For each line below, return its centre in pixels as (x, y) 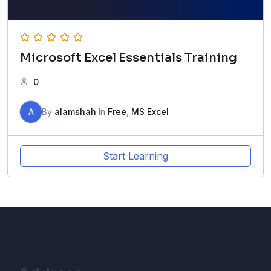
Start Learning (135, 156)
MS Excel (150, 112)
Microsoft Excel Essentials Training (129, 58)
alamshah (75, 112)
